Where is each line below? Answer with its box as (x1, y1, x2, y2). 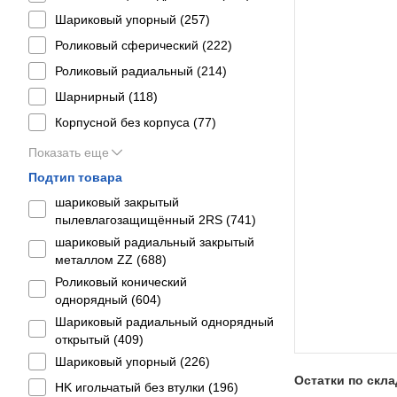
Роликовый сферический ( (55, 38, 206, 52)
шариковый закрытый (55, 195, 179, 209)
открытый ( (55, 332, 118, 346)
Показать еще (28, 145, 109, 160)
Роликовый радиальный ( (55, 64, 201, 78)
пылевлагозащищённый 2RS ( (55, 213, 230, 227)
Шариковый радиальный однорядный (55, 315, 274, 329)
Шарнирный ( (55, 90, 133, 104)
